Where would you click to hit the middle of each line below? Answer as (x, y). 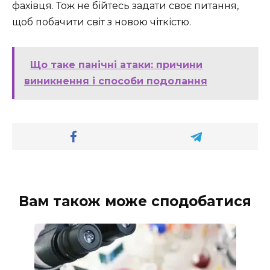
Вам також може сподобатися (135, 201)
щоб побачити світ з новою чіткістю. (102, 22)
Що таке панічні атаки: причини (116, 64)
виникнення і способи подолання (116, 81)
